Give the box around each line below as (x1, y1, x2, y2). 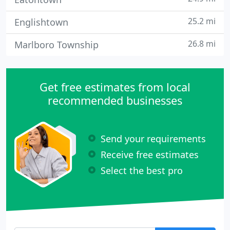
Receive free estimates (101, 148, 199, 161)
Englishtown (14, 16, 68, 28)
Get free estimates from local (40, 80, 190, 94)
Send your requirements (101, 132, 206, 145)
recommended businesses (48, 93, 182, 108)
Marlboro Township (14, 39, 99, 51)
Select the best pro (101, 164, 183, 177)
